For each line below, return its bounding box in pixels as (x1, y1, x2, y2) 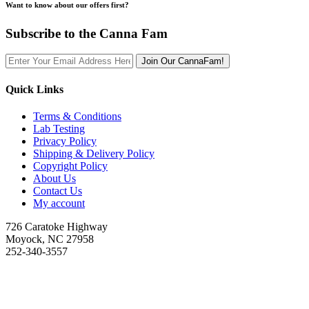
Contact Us (33, 185, 82, 197)
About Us (33, 172, 76, 184)
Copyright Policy (33, 160, 108, 172)
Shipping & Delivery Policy (33, 148, 154, 159)
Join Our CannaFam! (141, 56, 224, 67)
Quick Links (6, 83, 63, 95)
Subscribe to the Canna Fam (6, 26, 168, 41)
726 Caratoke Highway (6, 221, 108, 232)
